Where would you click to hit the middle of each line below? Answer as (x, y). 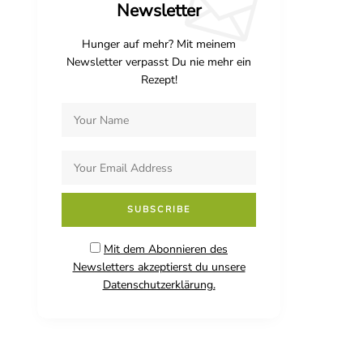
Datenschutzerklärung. (159, 285)
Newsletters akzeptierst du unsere (159, 267)
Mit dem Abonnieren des (166, 250)
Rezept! (159, 80)
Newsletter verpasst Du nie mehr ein (159, 62)
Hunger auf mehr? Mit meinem (159, 45)
